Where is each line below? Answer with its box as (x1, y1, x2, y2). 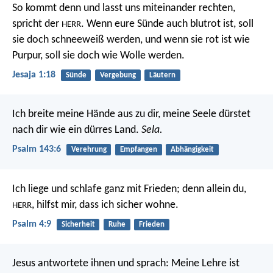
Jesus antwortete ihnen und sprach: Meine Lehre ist (12, 258, 239, 270)
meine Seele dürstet (160, 108, 250, 121)
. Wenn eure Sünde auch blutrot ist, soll (81, 18, 253, 30)
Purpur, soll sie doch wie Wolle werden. (12, 49, 185, 62)
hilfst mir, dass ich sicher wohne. (34, 199, 179, 211)
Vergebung (99, 71, 136, 79)
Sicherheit (61, 220, 95, 229)
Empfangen (119, 146, 157, 154)
